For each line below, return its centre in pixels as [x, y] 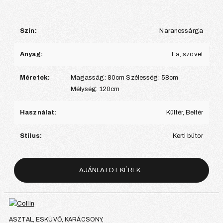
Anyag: [31, 55]
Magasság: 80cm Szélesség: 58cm [124, 78]
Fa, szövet [187, 55]
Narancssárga [181, 31]
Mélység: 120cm [95, 89]
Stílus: [31, 136]
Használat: [38, 113]
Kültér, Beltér [185, 113]
